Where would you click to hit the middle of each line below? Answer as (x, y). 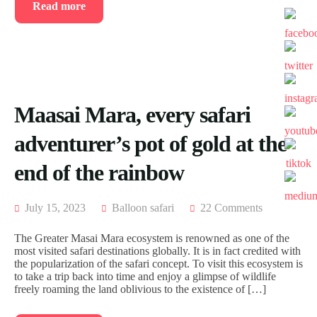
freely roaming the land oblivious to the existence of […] (140, 289)
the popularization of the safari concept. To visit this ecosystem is (158, 264)
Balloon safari (143, 208)
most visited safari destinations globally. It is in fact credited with (157, 251)
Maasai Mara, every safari (132, 115)
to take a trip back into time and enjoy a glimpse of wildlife (145, 277)
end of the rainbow (99, 173)
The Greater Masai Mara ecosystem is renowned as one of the (152, 238)
